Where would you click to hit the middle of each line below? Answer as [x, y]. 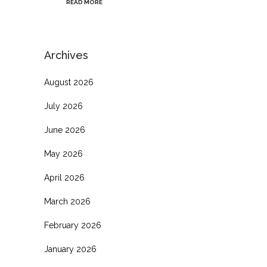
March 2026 [67, 202]
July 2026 [63, 106]
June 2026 [65, 130]
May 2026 [63, 154]
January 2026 [70, 249]
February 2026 [73, 226]
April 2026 [64, 178]
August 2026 [69, 83]
